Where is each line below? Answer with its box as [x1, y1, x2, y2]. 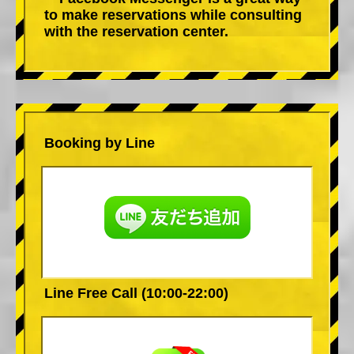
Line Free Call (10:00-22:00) [44, 284, 228, 301]
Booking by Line [44, 134, 155, 151]
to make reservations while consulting [44, 6, 302, 23]
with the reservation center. [44, 23, 228, 40]
